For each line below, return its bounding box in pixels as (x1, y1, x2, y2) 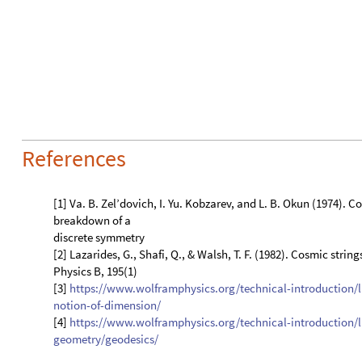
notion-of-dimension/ (53, 15, 161, 31)
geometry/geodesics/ (53, 48, 158, 65)
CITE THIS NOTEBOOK (22, 293, 229, 322)
